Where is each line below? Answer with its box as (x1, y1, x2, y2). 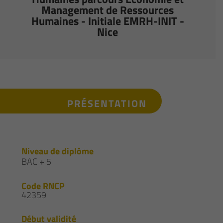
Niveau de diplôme (21, 144, 94, 158)
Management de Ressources (41, 1, 174, 19)
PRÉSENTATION (67, 96, 147, 111)
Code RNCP (21, 179, 65, 193)
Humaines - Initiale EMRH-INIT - (31, 12, 184, 30)
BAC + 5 (21, 155, 52, 169)
